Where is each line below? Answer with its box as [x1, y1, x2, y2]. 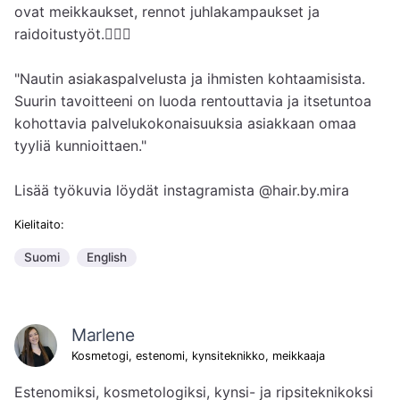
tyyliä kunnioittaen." [14, 137, 146, 155]
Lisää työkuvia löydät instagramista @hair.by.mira [14, 181, 349, 200]
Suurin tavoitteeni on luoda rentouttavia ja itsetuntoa [14, 92, 371, 111]
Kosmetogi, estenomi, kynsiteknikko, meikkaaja [71, 348, 325, 362]
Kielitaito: [14, 218, 64, 232]
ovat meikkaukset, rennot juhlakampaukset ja [14, 3, 320, 21]
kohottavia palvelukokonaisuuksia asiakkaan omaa [14, 114, 356, 133]
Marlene [71, 323, 135, 346]
